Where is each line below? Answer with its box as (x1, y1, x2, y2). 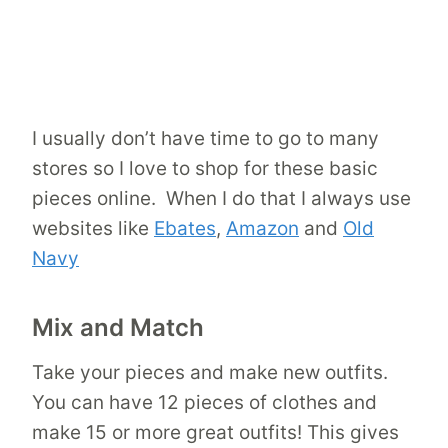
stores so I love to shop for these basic (32, 156, 378, 180)
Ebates (154, 216, 216, 240)
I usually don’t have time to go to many (32, 126, 379, 150)
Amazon (226, 216, 299, 240)
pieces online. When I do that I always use (32, 186, 411, 210)
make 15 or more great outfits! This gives (32, 420, 399, 444)
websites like (32, 216, 154, 240)
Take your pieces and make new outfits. (32, 360, 388, 384)
